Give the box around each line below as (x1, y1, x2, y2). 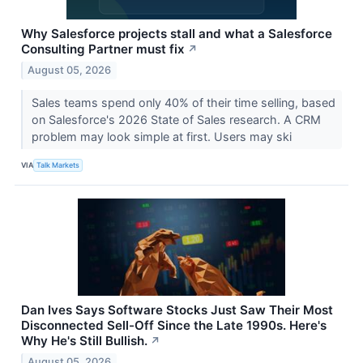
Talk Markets (36, 160, 80, 170)
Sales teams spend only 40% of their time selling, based (31, 95, 335, 109)
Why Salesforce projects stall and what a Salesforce (21, 26, 332, 42)
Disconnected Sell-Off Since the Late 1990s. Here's (21, 317, 327, 333)
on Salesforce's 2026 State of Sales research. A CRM (31, 112, 321, 126)
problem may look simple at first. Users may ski (31, 129, 295, 143)
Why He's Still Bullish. (21, 332, 147, 348)
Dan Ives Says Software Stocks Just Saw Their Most (21, 301, 333, 318)
